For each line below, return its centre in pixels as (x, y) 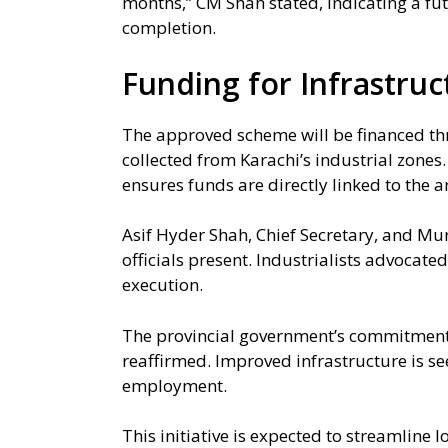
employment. (174, 385)
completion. (169, 28)
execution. (162, 285)
